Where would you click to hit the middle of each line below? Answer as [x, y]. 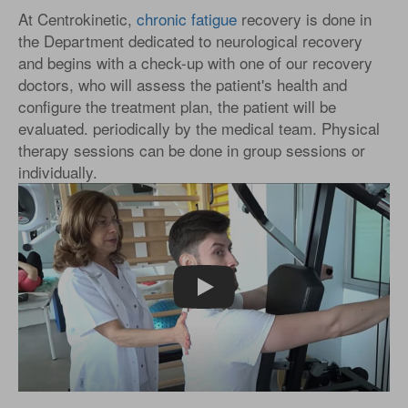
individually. [58, 171]
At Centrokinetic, [77, 18]
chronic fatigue [187, 18]
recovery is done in [304, 18]
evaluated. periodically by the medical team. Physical [199, 127]
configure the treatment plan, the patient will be [177, 106]
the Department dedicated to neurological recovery [190, 40]
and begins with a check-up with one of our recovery [195, 62]
